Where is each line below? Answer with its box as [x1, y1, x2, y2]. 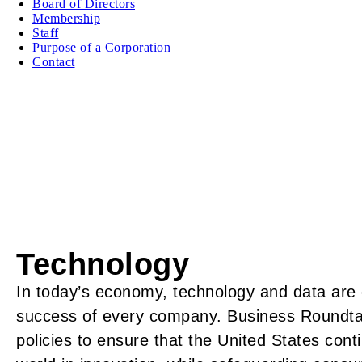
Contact [32, 55, 75, 69]
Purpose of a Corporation [32, 40, 170, 55]
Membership [32, 11, 100, 26]
